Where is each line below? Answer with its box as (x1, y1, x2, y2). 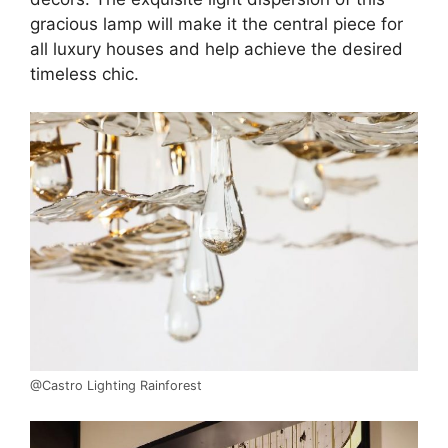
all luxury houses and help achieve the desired (30, 38, 403, 59)
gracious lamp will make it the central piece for (30, 13, 403, 34)
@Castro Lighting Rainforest (30, 378, 202, 394)
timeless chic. (30, 63, 139, 84)
